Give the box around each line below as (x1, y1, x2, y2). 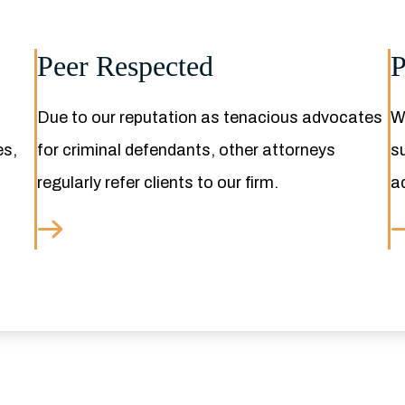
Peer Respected (37, 50, 214, 82)
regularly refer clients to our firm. (37, 174, 279, 192)
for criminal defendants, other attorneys (37, 141, 336, 159)
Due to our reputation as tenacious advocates (37, 108, 383, 127)
